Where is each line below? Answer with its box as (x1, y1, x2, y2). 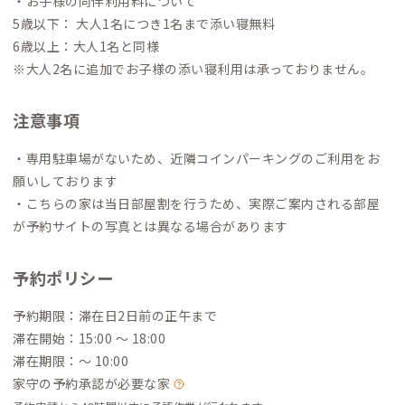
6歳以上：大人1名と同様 (13, 36, 159, 55)
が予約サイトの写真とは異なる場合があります (13, 216, 288, 235)
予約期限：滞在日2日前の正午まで (13, 306, 217, 325)
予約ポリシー (13, 265, 113, 289)
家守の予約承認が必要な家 (13, 373, 174, 392)
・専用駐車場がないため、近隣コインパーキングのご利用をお (13, 148, 380, 167)
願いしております (13, 171, 118, 190)
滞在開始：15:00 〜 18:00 (13, 328, 165, 347)
